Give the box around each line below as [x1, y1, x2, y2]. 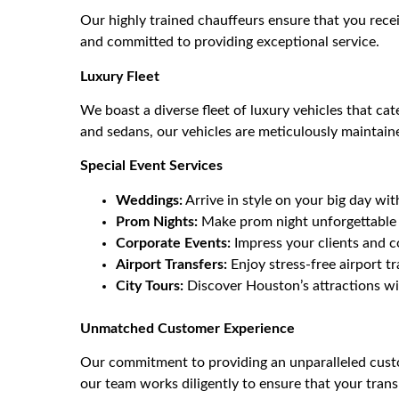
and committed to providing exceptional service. [80, 35, 379, 50]
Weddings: [116, 192, 183, 208]
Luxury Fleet [80, 69, 159, 84]
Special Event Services [80, 159, 223, 174]
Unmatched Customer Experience [80, 321, 295, 336]
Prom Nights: [116, 214, 198, 229]
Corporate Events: [116, 235, 231, 250]
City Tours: [116, 278, 183, 293]
